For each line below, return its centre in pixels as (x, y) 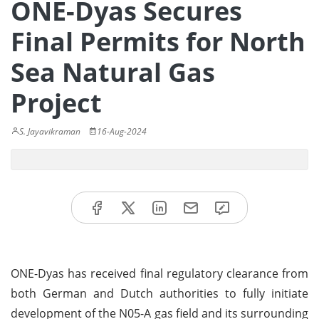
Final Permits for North (158, 42)
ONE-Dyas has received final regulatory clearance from (159, 273)
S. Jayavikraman (50, 131)
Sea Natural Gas (113, 72)
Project (56, 103)
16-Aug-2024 (122, 131)
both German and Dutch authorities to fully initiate (159, 293)
